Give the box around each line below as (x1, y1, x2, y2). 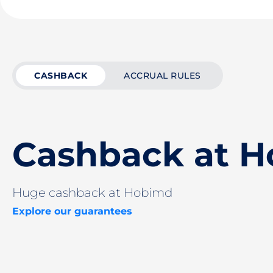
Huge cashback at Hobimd (12, 185, 172, 200)
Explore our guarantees (12, 205, 132, 217)
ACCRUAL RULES (124, 70, 201, 81)
